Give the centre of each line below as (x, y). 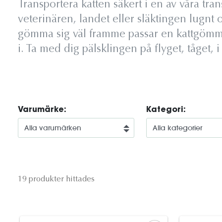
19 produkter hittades (56, 179)
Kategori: (166, 110)
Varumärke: (42, 110)
